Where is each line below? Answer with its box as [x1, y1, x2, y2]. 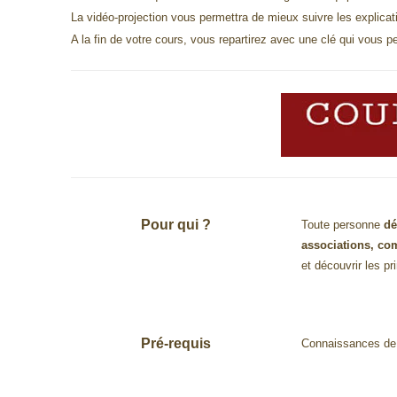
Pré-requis [141, 335, 211, 351]
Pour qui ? [141, 216, 211, 232]
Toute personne [301, 217, 385, 231]
